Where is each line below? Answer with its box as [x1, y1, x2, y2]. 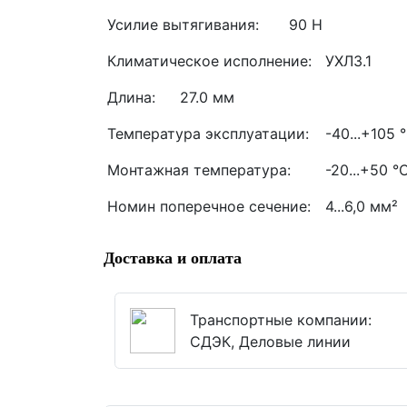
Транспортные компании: [190, 311, 372, 329]
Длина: [107, 88, 155, 106]
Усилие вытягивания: [107, 15, 259, 34]
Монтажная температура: [107, 161, 291, 179]
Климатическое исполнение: [107, 52, 312, 70]
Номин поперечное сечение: [107, 197, 311, 215]
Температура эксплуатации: [107, 124, 309, 143]
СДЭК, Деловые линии [190, 333, 351, 351]
